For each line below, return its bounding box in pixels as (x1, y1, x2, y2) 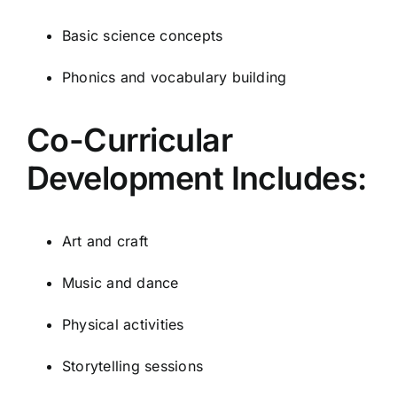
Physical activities (62, 315, 184, 333)
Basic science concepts (62, 26, 223, 44)
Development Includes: (27, 158, 367, 198)
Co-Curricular (27, 120, 232, 160)
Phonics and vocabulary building (62, 67, 287, 86)
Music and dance (62, 273, 179, 292)
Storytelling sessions (62, 356, 204, 375)
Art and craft (62, 231, 149, 250)
